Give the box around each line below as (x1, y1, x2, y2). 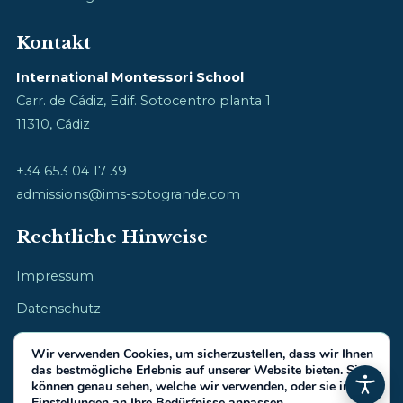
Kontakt (16, 31, 91, 53)
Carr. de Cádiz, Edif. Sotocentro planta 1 (16, 92, 271, 109)
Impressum (16, 267, 94, 284)
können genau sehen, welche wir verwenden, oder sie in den (31, 378, 374, 395)
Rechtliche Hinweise (16, 226, 208, 247)
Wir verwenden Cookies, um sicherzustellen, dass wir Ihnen (31, 345, 373, 363)
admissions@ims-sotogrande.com (16, 185, 240, 202)
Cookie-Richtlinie (16, 332, 128, 349)
